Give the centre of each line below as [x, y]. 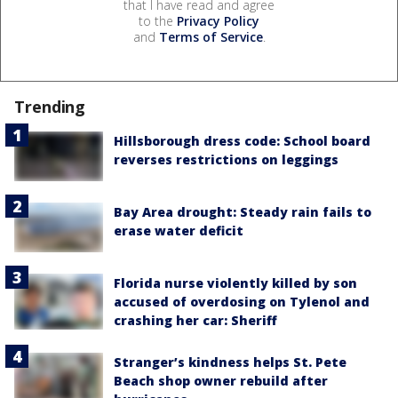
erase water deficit [179, 230]
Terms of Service [211, 36]
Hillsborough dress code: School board [242, 140]
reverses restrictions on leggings [226, 159]
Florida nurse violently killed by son [235, 283]
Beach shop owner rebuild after [221, 381]
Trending [50, 106]
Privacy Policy [218, 20]
